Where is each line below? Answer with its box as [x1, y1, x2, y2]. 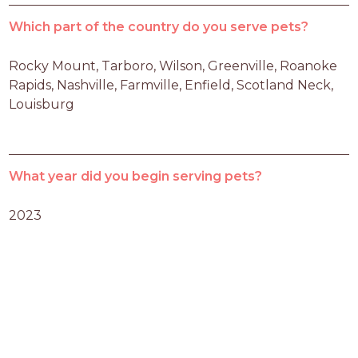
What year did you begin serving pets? [9, 169, 263, 185]
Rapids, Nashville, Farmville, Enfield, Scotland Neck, [9, 78, 334, 93]
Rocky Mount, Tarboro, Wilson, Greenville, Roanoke [9, 58, 338, 74]
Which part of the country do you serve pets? [9, 19, 309, 35]
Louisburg [9, 97, 75, 113]
